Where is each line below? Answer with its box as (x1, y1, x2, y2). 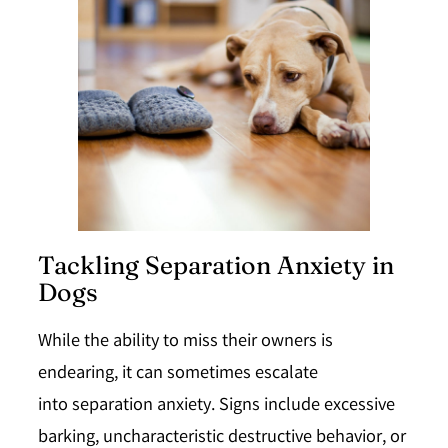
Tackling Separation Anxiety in (38, 249, 394, 280)
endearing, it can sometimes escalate (38, 360, 318, 388)
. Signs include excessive (211, 392, 395, 420)
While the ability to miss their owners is (38, 328, 333, 356)
